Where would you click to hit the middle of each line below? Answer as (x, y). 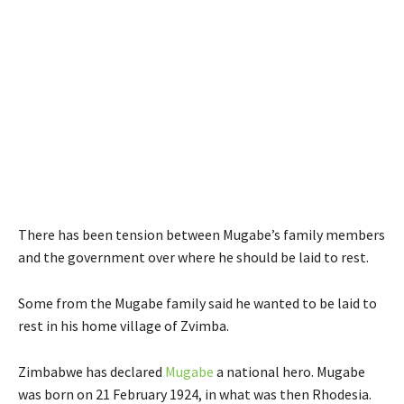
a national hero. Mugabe (289, 371)
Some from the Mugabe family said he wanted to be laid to (197, 303)
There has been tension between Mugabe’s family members (202, 234)
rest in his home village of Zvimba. (124, 325)
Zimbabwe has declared (92, 371)
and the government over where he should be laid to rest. (193, 257)
